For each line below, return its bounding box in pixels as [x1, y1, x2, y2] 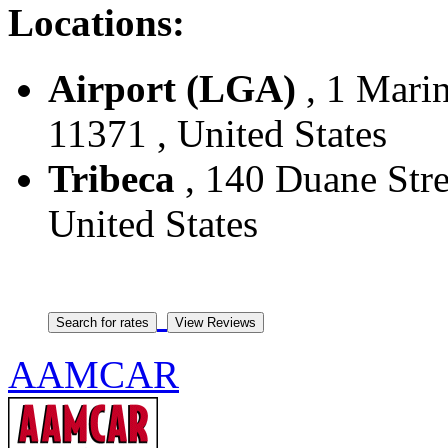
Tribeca [48, 157, 175, 201]
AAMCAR [8, 353, 179, 397]
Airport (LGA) [48, 67, 296, 111]
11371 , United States [48, 112, 387, 156]
